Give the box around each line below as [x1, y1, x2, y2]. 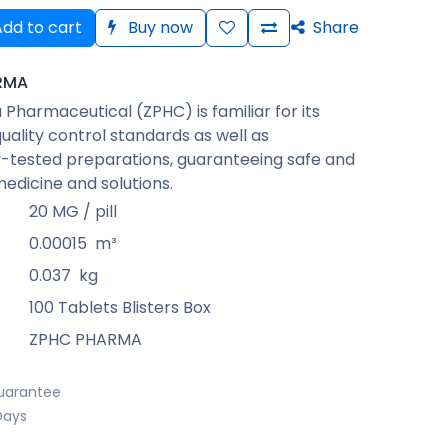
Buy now [124, 15, 193, 39]
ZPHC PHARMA [28, 327, 142, 351]
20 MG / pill [28, 199, 117, 223]
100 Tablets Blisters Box [28, 295, 211, 319]
